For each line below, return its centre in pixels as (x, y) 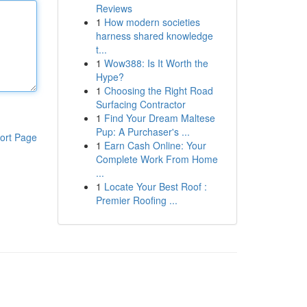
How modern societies (152, 22)
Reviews (114, 8)
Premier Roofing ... (136, 200)
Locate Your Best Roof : (155, 186)
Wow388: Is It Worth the (156, 63)
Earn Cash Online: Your (155, 145)
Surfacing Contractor (140, 104)
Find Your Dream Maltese (159, 118)
